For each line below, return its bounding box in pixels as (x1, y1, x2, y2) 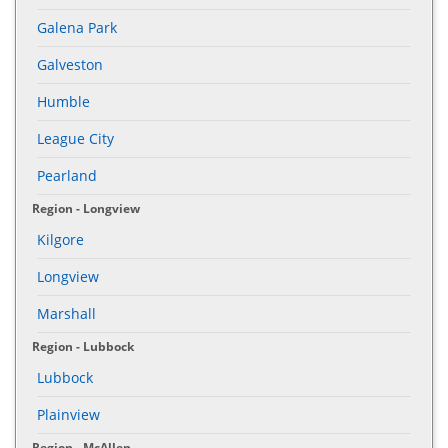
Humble (37, 91, 90, 111)
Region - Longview (32, 199, 140, 217)
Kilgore (37, 229, 84, 249)
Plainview (37, 404, 100, 424)
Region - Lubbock (32, 337, 134, 355)
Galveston (37, 54, 103, 74)
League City (37, 128, 114, 148)
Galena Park (37, 17, 117, 37)
